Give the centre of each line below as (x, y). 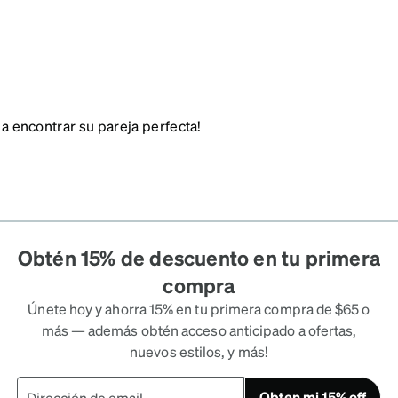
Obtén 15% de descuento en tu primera (199, 257)
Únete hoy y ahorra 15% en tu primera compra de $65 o (199, 309)
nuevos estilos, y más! (199, 351)
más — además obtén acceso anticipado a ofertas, (199, 330)
